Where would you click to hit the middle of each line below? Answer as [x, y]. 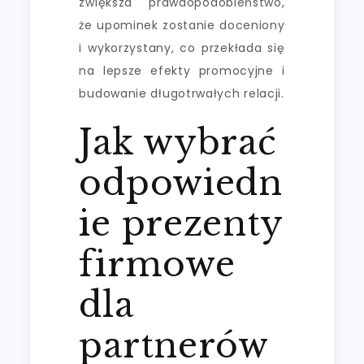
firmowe [157, 264]
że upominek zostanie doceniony [182, 25]
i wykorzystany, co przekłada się [182, 48]
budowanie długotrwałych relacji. [182, 93]
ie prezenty [181, 223]
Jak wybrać [178, 142]
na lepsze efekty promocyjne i [182, 70]
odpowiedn [181, 182]
